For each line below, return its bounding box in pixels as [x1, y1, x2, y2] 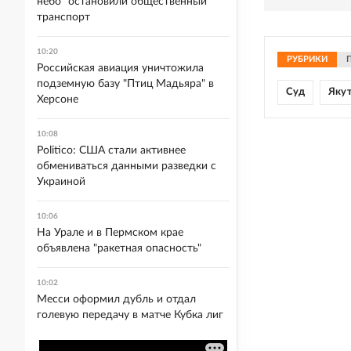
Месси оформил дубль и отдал [37, 294, 196, 305]
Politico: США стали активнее [37, 145, 186, 156]
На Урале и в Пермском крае [37, 227, 183, 238]
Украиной [37, 176, 85, 187]
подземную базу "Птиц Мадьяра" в [37, 78, 214, 89]
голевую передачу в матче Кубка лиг [37, 309, 223, 320]
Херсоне [37, 94, 78, 105]
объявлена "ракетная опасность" [37, 243, 201, 254]
